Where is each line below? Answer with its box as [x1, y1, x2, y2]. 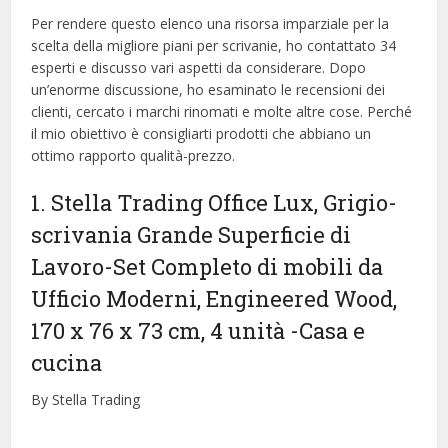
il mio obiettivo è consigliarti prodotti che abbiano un [31, 124, 372, 144]
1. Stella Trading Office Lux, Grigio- [31, 188, 398, 218]
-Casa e [290, 316, 366, 346]
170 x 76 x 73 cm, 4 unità [31, 316, 291, 346]
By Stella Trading [31, 390, 141, 410]
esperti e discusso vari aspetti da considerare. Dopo [31, 58, 367, 78]
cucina [31, 348, 103, 378]
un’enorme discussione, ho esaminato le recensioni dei [31, 80, 386, 100]
